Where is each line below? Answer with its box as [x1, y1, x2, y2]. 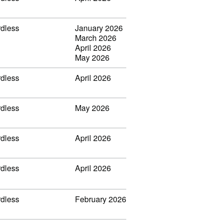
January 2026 [75, 22, 123, 34]
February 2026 [75, 193, 126, 205]
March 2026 [75, 32, 116, 43]
